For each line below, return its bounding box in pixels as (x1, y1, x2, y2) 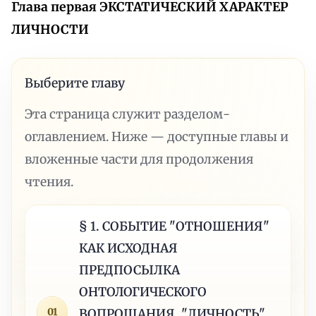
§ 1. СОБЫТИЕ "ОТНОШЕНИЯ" (79, 218, 270, 234)
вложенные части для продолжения (25, 151, 254, 167)
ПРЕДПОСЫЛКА (79, 262, 181, 278)
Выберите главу (25, 75, 126, 91)
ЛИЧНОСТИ (11, 22, 89, 38)
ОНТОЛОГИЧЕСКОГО (79, 284, 207, 300)
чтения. (25, 174, 74, 190)
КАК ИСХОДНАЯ (79, 240, 178, 256)
